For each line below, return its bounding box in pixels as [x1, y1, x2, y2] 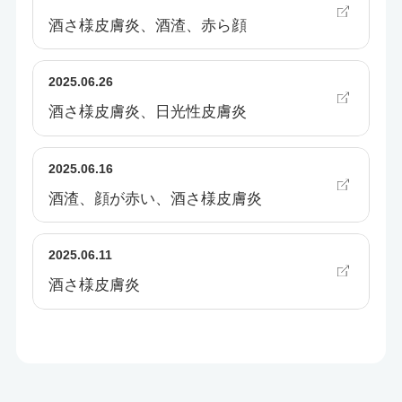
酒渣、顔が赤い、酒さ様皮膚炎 [48, 189, 262, 207]
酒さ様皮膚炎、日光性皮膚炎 [48, 103, 247, 121]
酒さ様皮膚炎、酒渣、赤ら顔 [48, 16, 247, 34]
